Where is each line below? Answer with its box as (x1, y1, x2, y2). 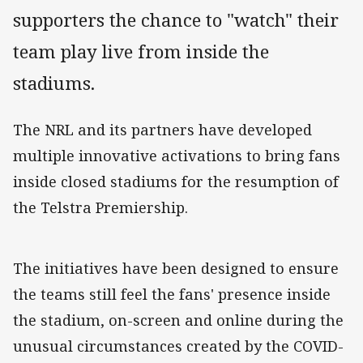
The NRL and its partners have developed (13, 120, 312, 140)
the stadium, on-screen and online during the (13, 310, 344, 331)
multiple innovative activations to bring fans (13, 146, 340, 166)
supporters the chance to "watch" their (13, 7, 339, 33)
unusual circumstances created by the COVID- (13, 336, 344, 357)
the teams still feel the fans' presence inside (13, 284, 331, 305)
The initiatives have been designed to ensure (13, 258, 339, 279)
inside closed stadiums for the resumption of (13, 172, 339, 192)
